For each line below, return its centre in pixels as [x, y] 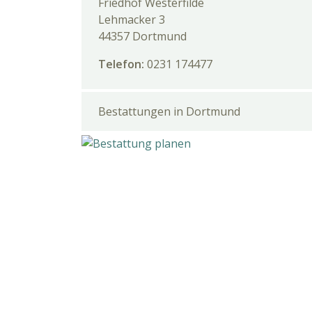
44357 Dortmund [142, 36]
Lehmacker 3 [132, 19]
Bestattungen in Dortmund [169, 111]
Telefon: [123, 64]
